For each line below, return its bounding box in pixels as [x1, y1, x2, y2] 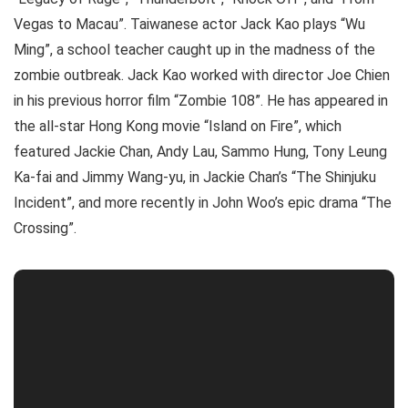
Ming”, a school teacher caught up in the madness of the [14, 41, 375, 59]
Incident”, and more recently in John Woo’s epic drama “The [14, 194, 392, 212]
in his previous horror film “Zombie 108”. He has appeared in [14, 92, 388, 110]
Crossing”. [14, 219, 76, 238]
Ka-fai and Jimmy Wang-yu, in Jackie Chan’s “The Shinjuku [14, 168, 376, 187]
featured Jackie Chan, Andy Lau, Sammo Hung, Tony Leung [14, 143, 387, 161]
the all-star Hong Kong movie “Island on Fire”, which [14, 117, 342, 136]
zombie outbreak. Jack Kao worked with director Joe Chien [14, 66, 390, 85]
